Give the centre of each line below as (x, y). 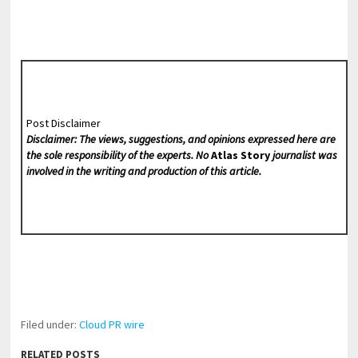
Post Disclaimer (63, 123)
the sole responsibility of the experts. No (118, 155)
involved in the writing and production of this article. (143, 171)
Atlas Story (240, 155)
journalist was (303, 155)
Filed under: (50, 324)
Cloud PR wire (112, 324)
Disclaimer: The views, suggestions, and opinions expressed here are (181, 139)
